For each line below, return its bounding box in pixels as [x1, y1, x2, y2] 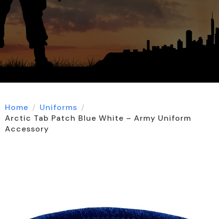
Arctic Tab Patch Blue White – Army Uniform [5, 113, 191, 124]
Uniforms [40, 102, 77, 113]
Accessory [5, 124, 49, 134]
